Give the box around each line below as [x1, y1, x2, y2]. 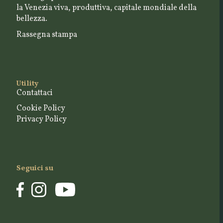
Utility [16, 78, 38, 89]
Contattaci [16, 87, 53, 99]
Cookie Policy [16, 103, 65, 114]
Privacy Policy [16, 114, 67, 125]
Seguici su [16, 163, 53, 174]
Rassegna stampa [16, 29, 77, 40]
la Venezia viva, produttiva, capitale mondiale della [16, 2, 197, 13]
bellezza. [16, 13, 47, 24]
